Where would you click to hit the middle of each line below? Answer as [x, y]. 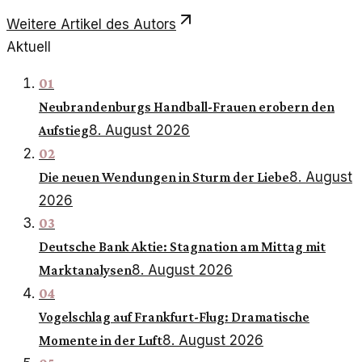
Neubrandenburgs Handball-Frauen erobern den [187, 107]
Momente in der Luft [101, 340]
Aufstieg [64, 130]
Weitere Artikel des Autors [91, 24]
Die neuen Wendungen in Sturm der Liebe [164, 177]
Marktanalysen [85, 270]
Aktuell [29, 46]
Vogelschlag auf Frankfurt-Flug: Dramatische [174, 317]
